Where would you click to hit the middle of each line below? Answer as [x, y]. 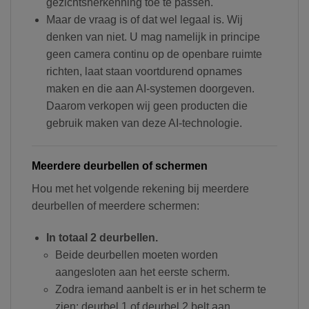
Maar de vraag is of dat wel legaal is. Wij [144, 19]
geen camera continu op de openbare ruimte [154, 54]
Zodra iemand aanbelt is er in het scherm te [160, 290]
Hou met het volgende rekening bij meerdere [140, 189]
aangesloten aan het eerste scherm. [142, 272]
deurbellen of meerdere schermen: [116, 206]
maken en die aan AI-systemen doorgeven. [150, 88]
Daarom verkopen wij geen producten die [147, 106]
